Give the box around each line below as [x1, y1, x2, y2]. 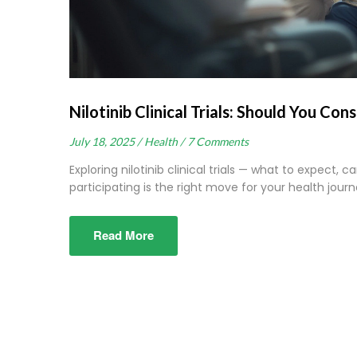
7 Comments [187, 135, 249, 149]
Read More [93, 226, 154, 245]
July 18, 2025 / [69, 135, 141, 149]
